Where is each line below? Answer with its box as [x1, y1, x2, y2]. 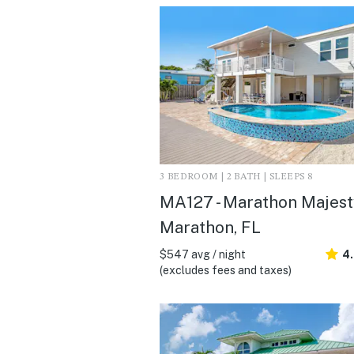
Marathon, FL [160, 217, 261, 237]
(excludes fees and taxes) [160, 263, 292, 277]
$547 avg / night [160, 247, 246, 261]
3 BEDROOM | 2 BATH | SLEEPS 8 [160, 171, 313, 182]
